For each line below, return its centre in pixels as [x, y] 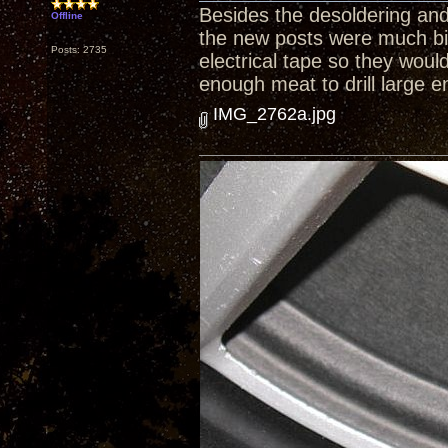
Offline [67, 15]
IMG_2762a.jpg [272, 114]
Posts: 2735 [79, 49]
